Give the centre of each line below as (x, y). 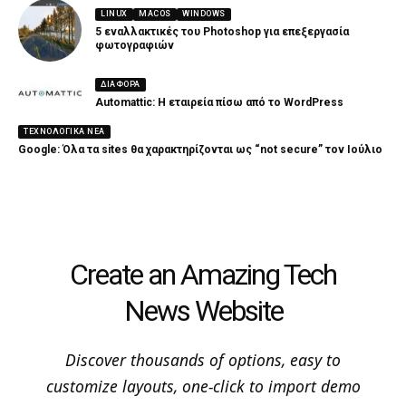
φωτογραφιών (135, 46)
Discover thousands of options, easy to (203, 359)
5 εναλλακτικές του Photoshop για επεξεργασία (222, 32)
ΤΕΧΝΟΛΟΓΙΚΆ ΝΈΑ (64, 132)
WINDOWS (204, 14)
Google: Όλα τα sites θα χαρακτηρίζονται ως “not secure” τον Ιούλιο (200, 149)
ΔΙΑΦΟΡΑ (121, 84)
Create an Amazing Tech (203, 274)
